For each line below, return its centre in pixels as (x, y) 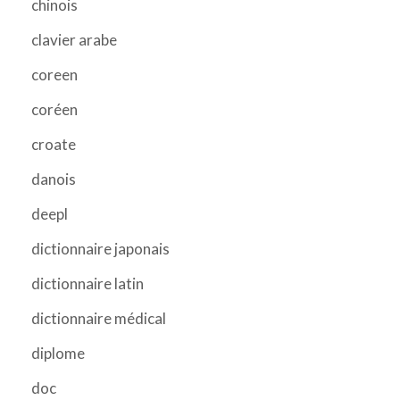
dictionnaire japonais (100, 248)
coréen (54, 109)
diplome (58, 353)
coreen (54, 74)
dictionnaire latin (87, 283)
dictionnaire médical (99, 318)
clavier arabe (74, 39)
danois (54, 179)
